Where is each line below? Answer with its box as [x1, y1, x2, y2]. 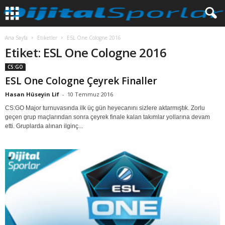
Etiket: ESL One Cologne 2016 [5, 44, 167, 61]
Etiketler [37, 34, 57, 41]
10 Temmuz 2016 [67, 90, 113, 98]
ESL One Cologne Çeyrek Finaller [5, 74, 157, 87]
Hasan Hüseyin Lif [5, 90, 59, 98]
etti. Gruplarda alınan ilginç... [5, 123, 83, 130]
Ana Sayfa [5, 34, 28, 41]
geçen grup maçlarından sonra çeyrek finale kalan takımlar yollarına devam [5, 114, 210, 121]
